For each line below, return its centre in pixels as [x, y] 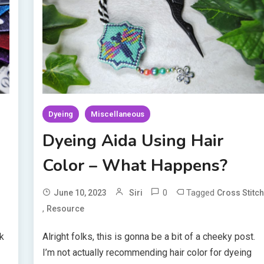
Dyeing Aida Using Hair [133, 141]
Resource [66, 209]
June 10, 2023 [80, 193]
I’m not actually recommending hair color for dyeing [147, 253]
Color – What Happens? [135, 166]
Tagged [202, 193]
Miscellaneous [118, 114]
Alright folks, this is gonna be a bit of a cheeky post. [149, 237]
